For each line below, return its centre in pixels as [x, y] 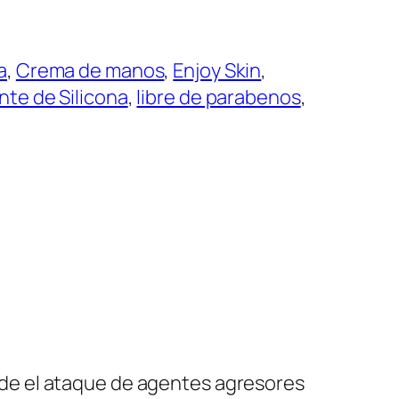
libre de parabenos [219, 98]
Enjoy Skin [217, 71]
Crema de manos [90, 71]
